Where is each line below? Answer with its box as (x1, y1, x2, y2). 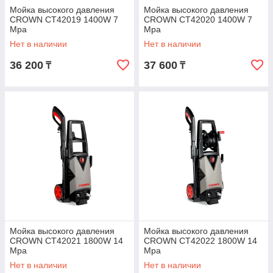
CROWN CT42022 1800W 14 (144, 236, 257, 246)
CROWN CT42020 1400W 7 (144, 15, 252, 25)
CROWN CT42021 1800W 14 (10, 236, 123, 246)
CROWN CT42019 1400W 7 (10, 15, 118, 25)
